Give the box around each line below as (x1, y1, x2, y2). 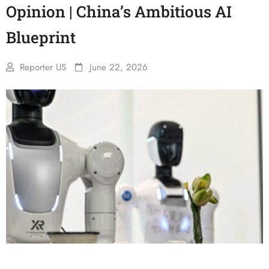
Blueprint (6, 27, 76, 47)
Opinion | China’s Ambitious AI (6, 1, 232, 22)
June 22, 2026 (89, 61, 148, 74)
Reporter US (20, 61, 66, 74)
